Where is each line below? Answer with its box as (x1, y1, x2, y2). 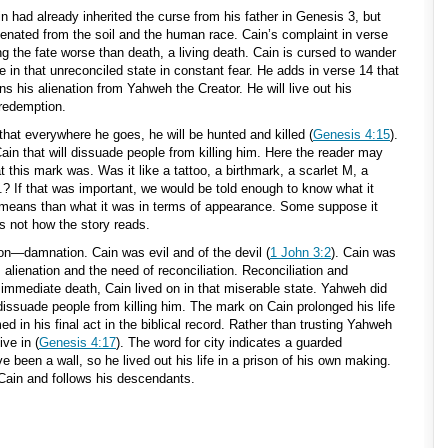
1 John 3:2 (270, 245, 331, 260)
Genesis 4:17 (39, 335, 116, 350)
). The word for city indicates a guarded (116, 335, 342, 350)
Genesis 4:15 (313, 127, 390, 142)
